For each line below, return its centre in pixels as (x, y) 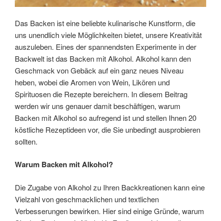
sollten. (26, 141)
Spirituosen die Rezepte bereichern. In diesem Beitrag (101, 94)
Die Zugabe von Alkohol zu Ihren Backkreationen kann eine (110, 187)
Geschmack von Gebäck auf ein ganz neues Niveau (99, 70)
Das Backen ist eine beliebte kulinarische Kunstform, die (105, 23)
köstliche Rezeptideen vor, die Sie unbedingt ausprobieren (108, 129)
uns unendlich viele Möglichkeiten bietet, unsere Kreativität (108, 35)
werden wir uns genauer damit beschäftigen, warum (98, 106)
